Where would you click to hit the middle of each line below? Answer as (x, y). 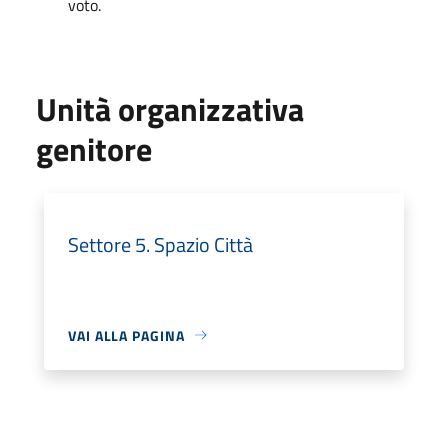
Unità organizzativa (170, 108)
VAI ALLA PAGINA (126, 335)
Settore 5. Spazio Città (160, 244)
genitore (94, 148)
